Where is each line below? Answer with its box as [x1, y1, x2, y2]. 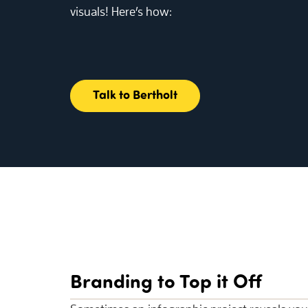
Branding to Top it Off [70, 267, 262, 293]
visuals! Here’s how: [70, 4, 172, 19]
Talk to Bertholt [93, 85, 177, 102]
